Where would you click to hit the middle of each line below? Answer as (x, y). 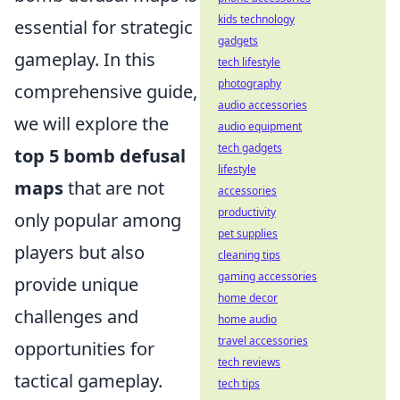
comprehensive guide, (106, 92)
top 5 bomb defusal (100, 156)
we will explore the (92, 124)
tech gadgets (250, 148)
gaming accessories (267, 276)
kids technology (256, 19)
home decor (248, 298)
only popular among (98, 221)
